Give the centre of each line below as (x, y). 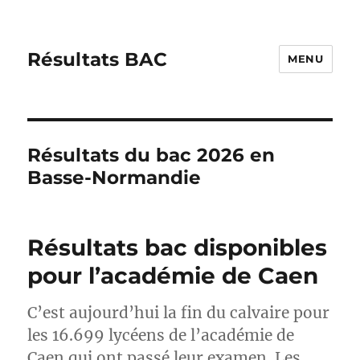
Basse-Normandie (115, 178)
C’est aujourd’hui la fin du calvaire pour (179, 313)
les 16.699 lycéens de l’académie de (161, 335)
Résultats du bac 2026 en (151, 155)
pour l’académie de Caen (173, 276)
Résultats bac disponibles (178, 247)
